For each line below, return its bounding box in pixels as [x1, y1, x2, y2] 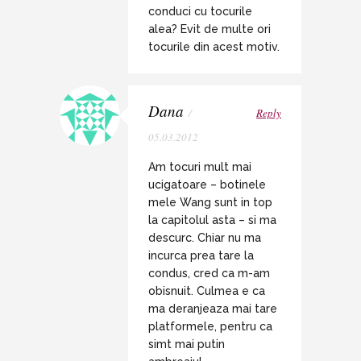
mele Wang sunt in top [148, 195, 272, 209]
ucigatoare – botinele [148, 177, 266, 191]
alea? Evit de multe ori [148, 22, 271, 35]
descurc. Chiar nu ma [148, 230, 261, 244]
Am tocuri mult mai [148, 160, 251, 173]
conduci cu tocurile [148, 4, 252, 18]
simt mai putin [148, 337, 225, 351]
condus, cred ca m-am [148, 266, 270, 280]
